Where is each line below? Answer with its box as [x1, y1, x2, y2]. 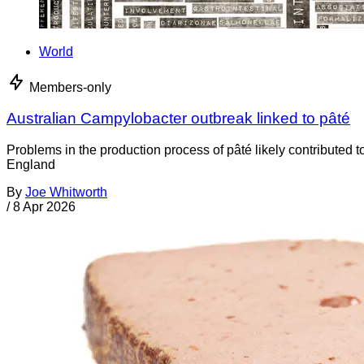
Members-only [29, 80, 111, 94]
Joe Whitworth [25, 184, 107, 199]
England [6, 157, 55, 171]
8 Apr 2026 [13, 199, 76, 214]
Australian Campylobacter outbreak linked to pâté [6, 110, 350, 128]
